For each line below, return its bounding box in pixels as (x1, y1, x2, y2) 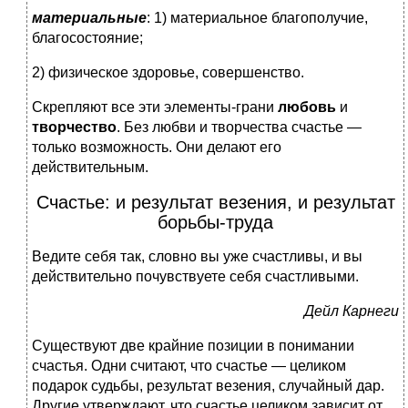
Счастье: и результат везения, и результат (36, 192, 395, 213)
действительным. (32, 159, 148, 176)
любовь (278, 99, 336, 116)
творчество (32, 119, 117, 136)
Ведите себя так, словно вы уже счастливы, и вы (32, 249, 362, 265)
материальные (32, 10, 147, 26)
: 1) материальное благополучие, (147, 10, 368, 26)
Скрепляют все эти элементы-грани (32, 99, 278, 116)
